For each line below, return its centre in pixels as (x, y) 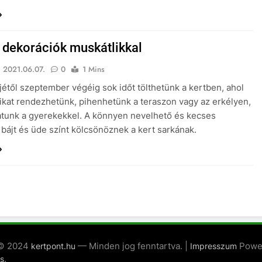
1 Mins (94, 70)
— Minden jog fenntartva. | (133, 246)
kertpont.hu (53, 246)
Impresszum (213, 246)
